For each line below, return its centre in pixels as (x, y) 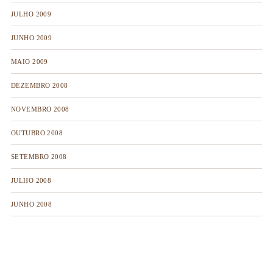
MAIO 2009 (29, 62)
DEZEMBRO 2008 (39, 85)
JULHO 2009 (31, 14)
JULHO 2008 (31, 180)
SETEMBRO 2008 (39, 157)
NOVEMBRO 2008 (40, 109)
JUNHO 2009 (31, 38)
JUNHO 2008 (31, 204)
